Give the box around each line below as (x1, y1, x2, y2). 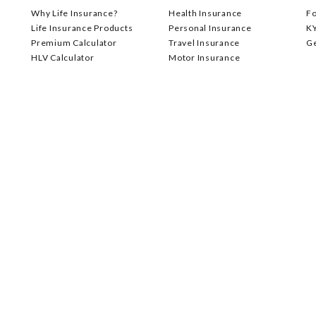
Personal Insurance (169, 23, 252, 33)
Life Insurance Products (31, 23, 133, 33)
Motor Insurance (169, 52, 241, 63)
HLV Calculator (31, 52, 95, 63)
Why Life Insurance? (31, 8, 118, 18)
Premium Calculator (31, 37, 117, 48)
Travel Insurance (169, 37, 240, 48)
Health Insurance (169, 8, 242, 18)
